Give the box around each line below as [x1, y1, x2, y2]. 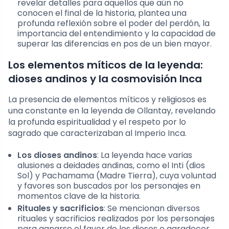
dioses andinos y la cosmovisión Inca [8, 71, 202, 86]
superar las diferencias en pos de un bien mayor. [17, 37, 212, 50]
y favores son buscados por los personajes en [17, 179, 200, 192]
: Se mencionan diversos [104, 202, 200, 214]
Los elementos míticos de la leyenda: [8, 57, 203, 72]
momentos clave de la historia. [17, 190, 141, 202]
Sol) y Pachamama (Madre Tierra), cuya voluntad [17, 169, 216, 181]
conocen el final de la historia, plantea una [17, 7, 187, 19]
